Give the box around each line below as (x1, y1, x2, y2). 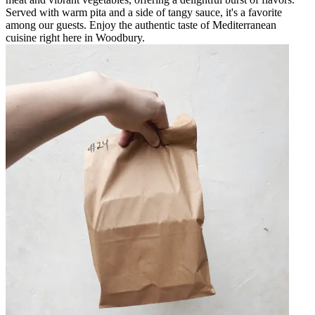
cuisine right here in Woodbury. (6, 31, 145, 44)
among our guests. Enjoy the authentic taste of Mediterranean (6, 18, 276, 31)
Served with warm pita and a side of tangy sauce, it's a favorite (6, 6, 282, 18)
